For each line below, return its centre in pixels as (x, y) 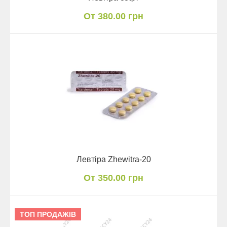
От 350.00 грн (113, 178)
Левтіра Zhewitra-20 (113, 159)
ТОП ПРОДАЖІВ (48, 214)
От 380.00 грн (113, 16)
